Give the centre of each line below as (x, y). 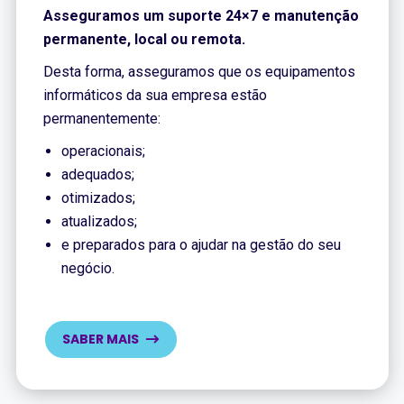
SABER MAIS (100, 339)
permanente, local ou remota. (144, 39)
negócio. (87, 268)
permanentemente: (101, 118)
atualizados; (99, 221)
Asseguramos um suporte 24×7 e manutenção (201, 15)
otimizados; (98, 197)
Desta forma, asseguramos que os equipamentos (199, 71)
